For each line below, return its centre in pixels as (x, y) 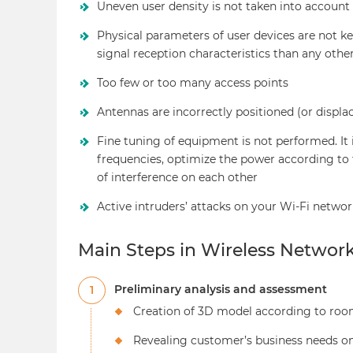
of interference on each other (177, 178)
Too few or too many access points (193, 83)
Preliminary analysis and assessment (221, 290)
